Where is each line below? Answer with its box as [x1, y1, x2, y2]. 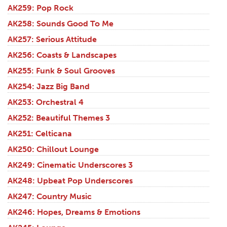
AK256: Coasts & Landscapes [8, 50, 117, 60]
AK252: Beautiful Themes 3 [8, 113, 110, 123]
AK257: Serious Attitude [8, 34, 97, 45]
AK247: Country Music [8, 192, 92, 202]
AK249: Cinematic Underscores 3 [8, 160, 133, 170]
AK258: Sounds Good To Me [8, 19, 113, 29]
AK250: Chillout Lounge [8, 144, 99, 155]
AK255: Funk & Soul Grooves [8, 66, 115, 76]
